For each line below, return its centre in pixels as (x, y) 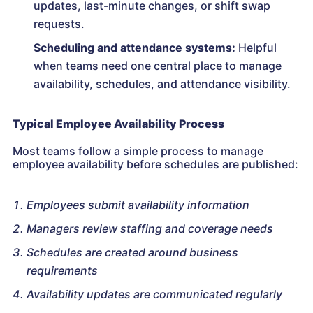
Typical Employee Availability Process (119, 124)
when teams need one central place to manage (158, 66)
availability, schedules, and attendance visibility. (162, 84)
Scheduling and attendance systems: (134, 48)
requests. (59, 24)
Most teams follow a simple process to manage (138, 151)
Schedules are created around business (132, 253)
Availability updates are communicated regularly (154, 294)
